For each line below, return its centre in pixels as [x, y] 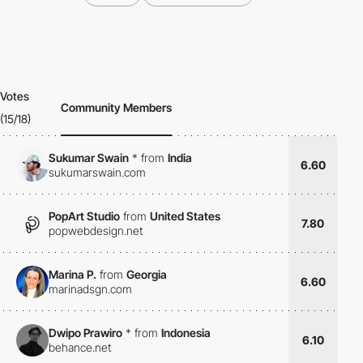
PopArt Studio [84, 216]
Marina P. [73, 275]
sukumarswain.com [97, 173]
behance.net [80, 348]
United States [185, 216]
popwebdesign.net [96, 231]
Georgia [147, 275]
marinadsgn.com [90, 289]
